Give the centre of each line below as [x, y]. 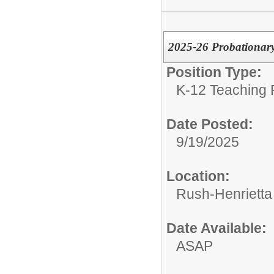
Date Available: [217, 228]
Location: [198, 176]
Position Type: [214, 72]
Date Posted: [210, 124]
